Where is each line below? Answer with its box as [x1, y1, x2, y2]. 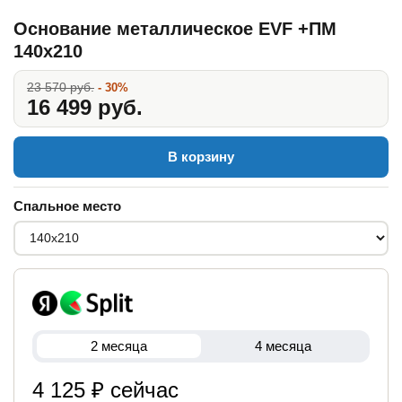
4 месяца [255, 338, 311, 354]
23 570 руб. [27, 79, 94, 94]
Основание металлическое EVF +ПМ [13, 18, 336, 39]
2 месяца [91, 338, 147, 354]
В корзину [168, 148, 234, 164]
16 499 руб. [27, 94, 143, 119]
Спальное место [13, 197, 121, 214]
